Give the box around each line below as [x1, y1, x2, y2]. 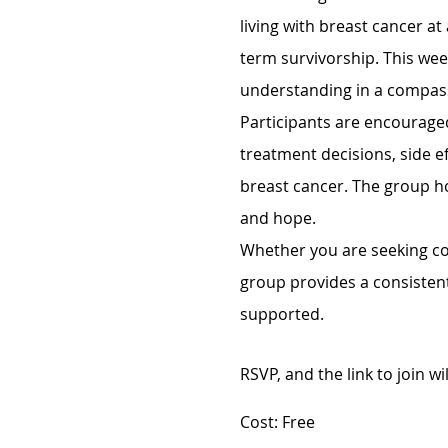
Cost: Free [239, 411, 315, 434]
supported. [239, 303, 324, 326]
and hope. [239, 207, 316, 230]
